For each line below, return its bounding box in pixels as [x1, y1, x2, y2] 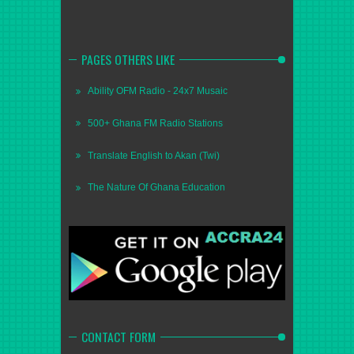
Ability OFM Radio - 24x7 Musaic [88, 85, 228, 97]
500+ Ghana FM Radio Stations [88, 117, 223, 129]
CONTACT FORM [81, 326, 156, 346]
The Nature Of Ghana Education [88, 182, 225, 194]
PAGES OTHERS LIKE [81, 49, 175, 69]
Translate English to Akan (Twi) [88, 149, 220, 161]
